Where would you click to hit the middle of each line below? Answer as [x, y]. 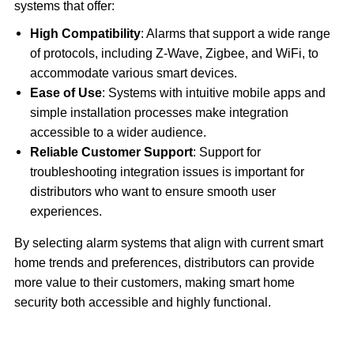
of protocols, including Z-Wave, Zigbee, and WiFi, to [174, 54]
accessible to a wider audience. [118, 133]
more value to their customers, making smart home [154, 283]
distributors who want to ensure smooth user [153, 192]
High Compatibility [85, 34]
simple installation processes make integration [159, 113]
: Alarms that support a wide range [235, 34]
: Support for [226, 153]
